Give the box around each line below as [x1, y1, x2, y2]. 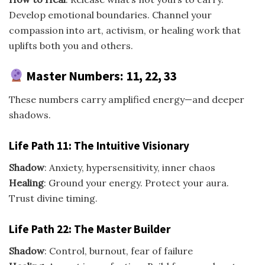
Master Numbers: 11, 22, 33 [23, 67, 177, 84]
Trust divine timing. [9, 192, 98, 204]
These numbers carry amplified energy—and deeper [9, 93, 244, 105]
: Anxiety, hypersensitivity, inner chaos [44, 161, 215, 173]
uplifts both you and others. [9, 39, 133, 51]
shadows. [9, 108, 51, 121]
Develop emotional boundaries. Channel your [9, 8, 212, 21]
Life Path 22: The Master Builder [9, 222, 170, 237]
